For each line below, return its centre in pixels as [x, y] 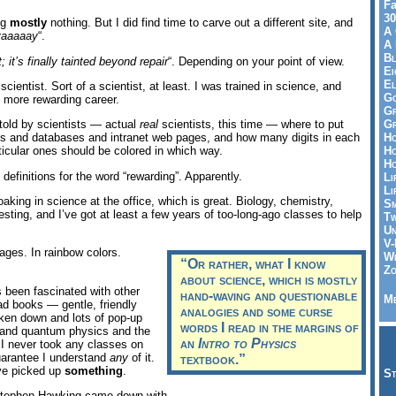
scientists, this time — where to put [251, 125]
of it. [141, 357]
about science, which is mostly [269, 280]
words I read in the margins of [270, 328]
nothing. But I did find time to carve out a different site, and [200, 23]
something [94, 370]
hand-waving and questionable [269, 296]
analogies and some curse [257, 312]
